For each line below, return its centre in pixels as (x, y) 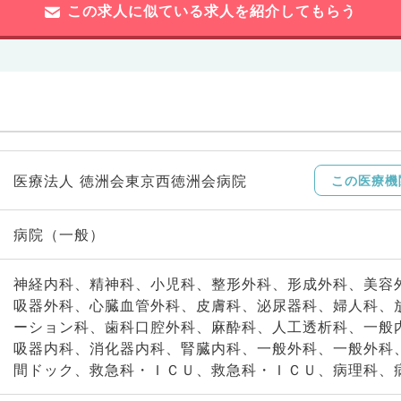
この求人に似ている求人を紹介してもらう (212, 11)
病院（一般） (59, 235)
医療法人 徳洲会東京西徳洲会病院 (130, 180)
